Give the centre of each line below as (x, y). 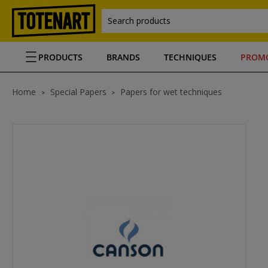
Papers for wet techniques (171, 92)
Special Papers (78, 92)
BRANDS (123, 57)
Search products (139, 21)
